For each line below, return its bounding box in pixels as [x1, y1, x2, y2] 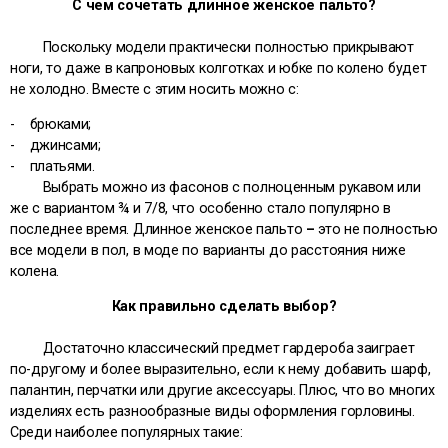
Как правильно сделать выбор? [111, 298, 337, 315]
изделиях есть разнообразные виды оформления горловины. [10, 403, 415, 420]
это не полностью [318, 221, 438, 238]
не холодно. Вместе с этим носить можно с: [10, 80, 299, 97]
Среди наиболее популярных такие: [10, 424, 243, 441]
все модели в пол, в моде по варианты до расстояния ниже [10, 242, 406, 259]
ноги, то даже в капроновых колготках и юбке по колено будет [10, 59, 427, 76]
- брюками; [10, 116, 92, 133]
